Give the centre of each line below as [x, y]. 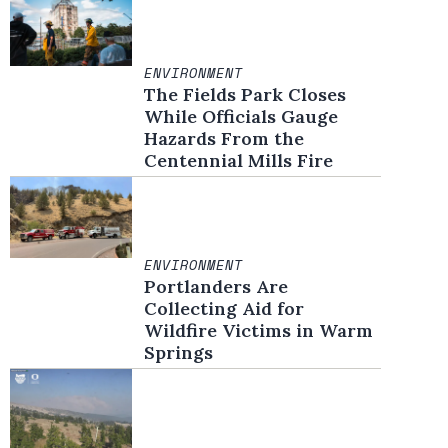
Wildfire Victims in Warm [259, 331]
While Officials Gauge [241, 116]
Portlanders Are [216, 287]
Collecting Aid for [224, 309]
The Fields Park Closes [245, 94]
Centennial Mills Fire [239, 160]
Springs [179, 353]
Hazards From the [224, 138]
